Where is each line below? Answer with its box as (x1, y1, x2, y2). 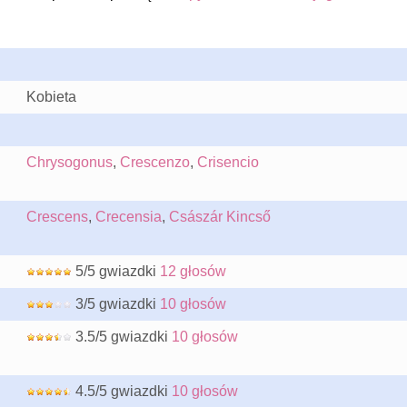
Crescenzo (119, 154, 190, 170)
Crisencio (196, 154, 259, 170)
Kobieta (25, 89, 76, 104)
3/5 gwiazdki (71, 296, 160, 312)
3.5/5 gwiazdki (71, 329, 172, 344)
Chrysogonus (25, 154, 113, 170)
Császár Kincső (168, 209, 271, 224)
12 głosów (159, 263, 226, 279)
